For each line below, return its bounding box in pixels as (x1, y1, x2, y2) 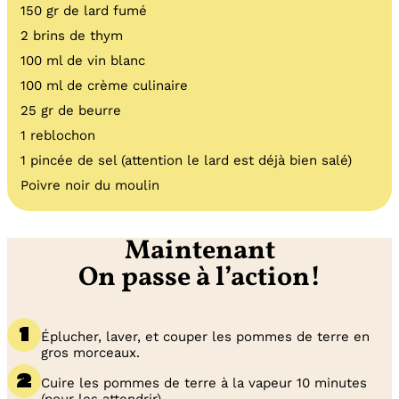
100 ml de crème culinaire (20, 77, 188, 94)
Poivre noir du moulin (20, 177, 159, 194)
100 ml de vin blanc (20, 53, 145, 69)
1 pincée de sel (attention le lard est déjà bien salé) (20, 152, 352, 169)
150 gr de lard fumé (20, 3, 147, 20)
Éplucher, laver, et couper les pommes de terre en (41, 329, 370, 346)
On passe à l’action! (78, 259, 321, 297)
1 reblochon (20, 127, 95, 144)
